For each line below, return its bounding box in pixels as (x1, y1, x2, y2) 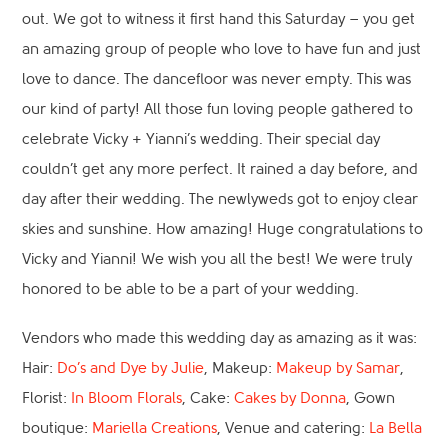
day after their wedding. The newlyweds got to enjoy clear (22, 190, 419, 208)
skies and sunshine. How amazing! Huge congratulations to (22, 220, 424, 238)
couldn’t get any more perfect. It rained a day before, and (22, 160, 419, 178)
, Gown (346, 390, 396, 408)
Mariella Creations (92, 420, 218, 438)
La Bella (369, 420, 423, 438)
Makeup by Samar (276, 360, 401, 378)
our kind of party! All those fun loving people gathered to (22, 100, 414, 118)
